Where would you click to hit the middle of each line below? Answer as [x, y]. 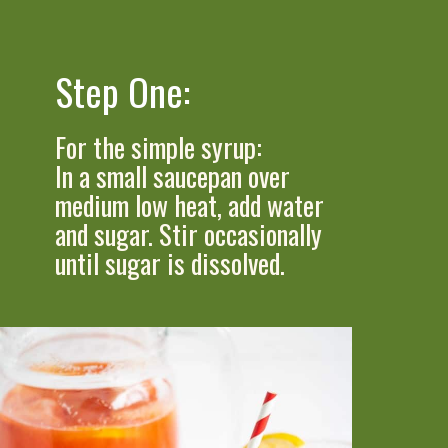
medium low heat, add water [190, 205]
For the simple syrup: [159, 147]
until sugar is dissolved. [170, 263]
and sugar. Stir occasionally [189, 234]
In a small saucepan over [173, 176]
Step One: [123, 91]
